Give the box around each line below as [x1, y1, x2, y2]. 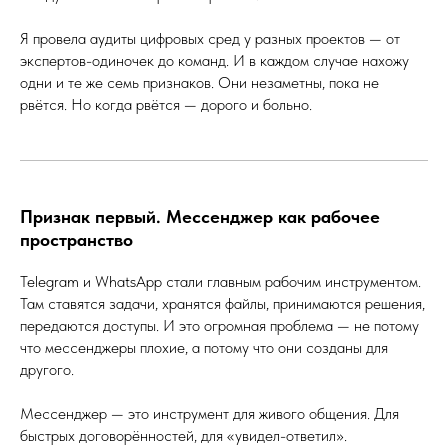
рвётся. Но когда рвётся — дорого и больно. [20, 94, 312, 114]
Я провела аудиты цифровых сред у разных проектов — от [20, 28, 400, 48]
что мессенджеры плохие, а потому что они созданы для [20, 337, 388, 357]
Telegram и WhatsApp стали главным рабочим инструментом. [20, 271, 421, 291]
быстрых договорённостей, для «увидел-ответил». [20, 425, 347, 445]
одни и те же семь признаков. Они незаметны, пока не [20, 72, 379, 92]
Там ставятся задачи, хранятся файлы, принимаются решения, [20, 293, 425, 313]
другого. [20, 359, 74, 379]
